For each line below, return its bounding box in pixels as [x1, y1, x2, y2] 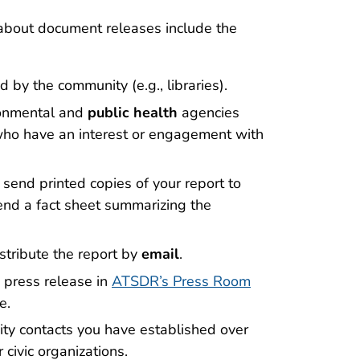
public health [88, 103, 182, 123]
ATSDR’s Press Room [112, 271, 251, 291]
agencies [182, 103, 239, 123]
